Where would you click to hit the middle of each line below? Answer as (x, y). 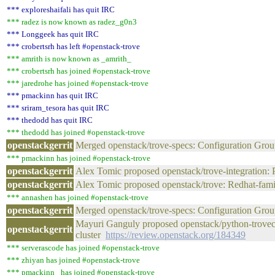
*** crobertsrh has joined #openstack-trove (79, 71)
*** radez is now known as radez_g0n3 (72, 22)
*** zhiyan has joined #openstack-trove (73, 260)
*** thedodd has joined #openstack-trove (76, 132)
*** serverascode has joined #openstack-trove (83, 248)
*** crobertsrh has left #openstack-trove (73, 46)
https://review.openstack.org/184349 (176, 235)
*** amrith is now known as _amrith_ (69, 59)
